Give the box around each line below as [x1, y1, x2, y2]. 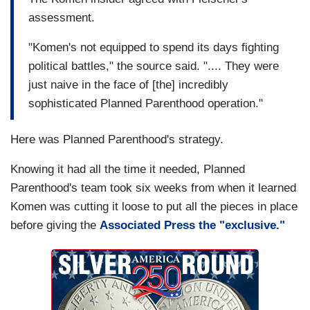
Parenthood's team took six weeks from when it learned [10, 181, 296, 195]
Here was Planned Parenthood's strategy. [10, 133, 224, 147]
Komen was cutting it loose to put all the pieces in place [10, 200, 298, 214]
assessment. [28, 10, 95, 24]
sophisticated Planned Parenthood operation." [28, 96, 263, 110]
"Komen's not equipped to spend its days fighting [28, 40, 279, 54]
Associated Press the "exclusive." [100, 219, 285, 232]
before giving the [10, 219, 100, 232]
